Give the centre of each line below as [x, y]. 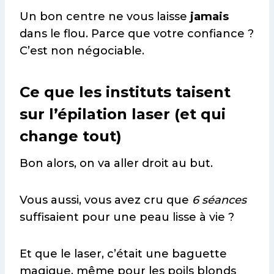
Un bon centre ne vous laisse [105, 17]
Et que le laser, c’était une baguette [123, 254]
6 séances [219, 200]
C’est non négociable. [82, 51]
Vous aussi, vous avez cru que [106, 200]
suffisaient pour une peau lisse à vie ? [127, 217]
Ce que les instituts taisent [125, 92]
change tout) [71, 136]
